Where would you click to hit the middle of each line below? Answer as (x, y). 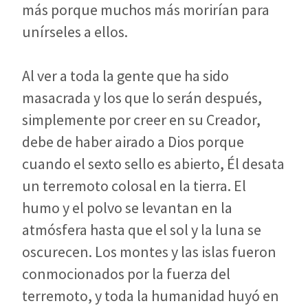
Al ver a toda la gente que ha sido (125, 75)
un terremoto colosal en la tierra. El (134, 185)
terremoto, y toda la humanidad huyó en (151, 295)
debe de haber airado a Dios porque (133, 141)
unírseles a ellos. (75, 31)
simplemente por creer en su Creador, (141, 119)
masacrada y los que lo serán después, (142, 97)
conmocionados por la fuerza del (126, 273)
